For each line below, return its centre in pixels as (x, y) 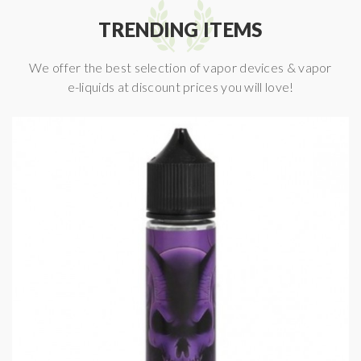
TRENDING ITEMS (180, 29)
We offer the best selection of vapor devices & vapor (180, 67)
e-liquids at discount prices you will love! (180, 87)
